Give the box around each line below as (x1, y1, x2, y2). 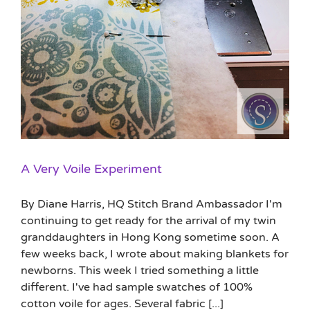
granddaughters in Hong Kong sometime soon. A (21, 230, 280, 244)
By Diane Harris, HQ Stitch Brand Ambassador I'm (21, 197, 282, 211)
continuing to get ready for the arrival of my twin (21, 213, 276, 228)
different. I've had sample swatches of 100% (21, 280, 253, 294)
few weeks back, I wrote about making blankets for (21, 246, 289, 261)
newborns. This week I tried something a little (21, 263, 259, 277)
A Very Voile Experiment (21, 161, 162, 176)
